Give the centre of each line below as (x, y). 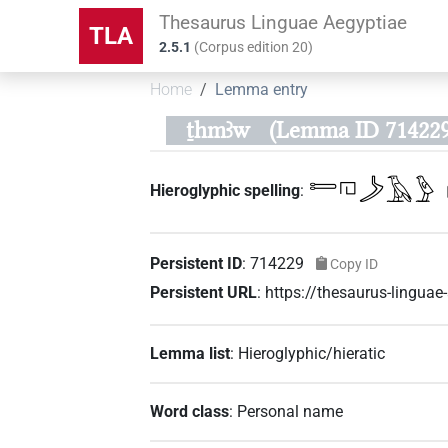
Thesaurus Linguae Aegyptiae (283, 22)
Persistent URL (204, 292)
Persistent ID (196, 263)
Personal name (290, 411)
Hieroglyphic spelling (225, 191)
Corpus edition (246, 47)
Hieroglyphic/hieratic (312, 353)
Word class (190, 411)
